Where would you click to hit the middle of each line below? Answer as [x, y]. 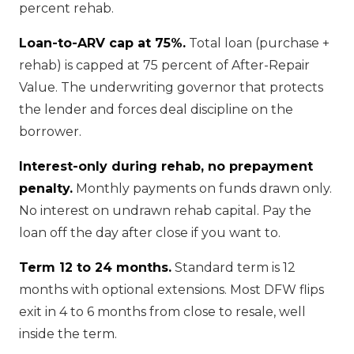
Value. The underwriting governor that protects [171, 87]
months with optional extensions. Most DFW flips [171, 290]
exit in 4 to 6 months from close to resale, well [162, 312]
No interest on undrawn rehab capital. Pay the [165, 211]
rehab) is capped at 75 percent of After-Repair [164, 65]
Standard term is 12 [233, 267]
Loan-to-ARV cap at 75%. [102, 43]
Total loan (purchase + [258, 43]
